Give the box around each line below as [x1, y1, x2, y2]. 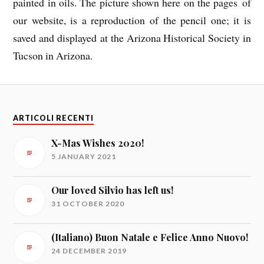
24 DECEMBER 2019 [51, 246, 127, 255]
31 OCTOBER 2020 [51, 199, 125, 208]
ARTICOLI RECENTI [13, 113, 94, 123]
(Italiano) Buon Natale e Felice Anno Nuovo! [51, 230, 249, 243]
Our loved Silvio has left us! [51, 183, 174, 196]
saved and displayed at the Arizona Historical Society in [13, 31, 251, 45]
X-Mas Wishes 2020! [51, 136, 144, 149]
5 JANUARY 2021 [51, 151, 117, 161]
